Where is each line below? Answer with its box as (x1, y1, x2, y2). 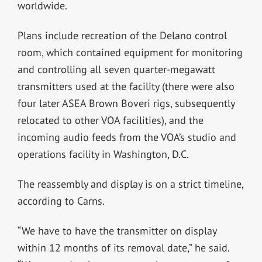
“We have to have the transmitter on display (17, 223, 216, 237)
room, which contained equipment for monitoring (17, 45, 243, 59)
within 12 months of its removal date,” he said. (17, 240, 229, 254)
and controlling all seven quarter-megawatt (17, 62, 215, 76)
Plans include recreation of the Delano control (17, 28, 227, 42)
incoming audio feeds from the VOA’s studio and (17, 130, 236, 144)
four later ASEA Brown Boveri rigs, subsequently (17, 96, 235, 110)
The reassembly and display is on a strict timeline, (17, 177, 243, 191)
